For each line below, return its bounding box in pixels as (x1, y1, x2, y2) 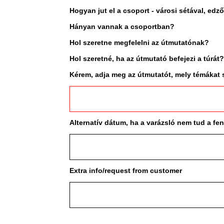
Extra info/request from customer (69, 166, 182, 174)
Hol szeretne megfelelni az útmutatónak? (69, 38, 211, 46)
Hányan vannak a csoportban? (69, 22, 176, 30)
